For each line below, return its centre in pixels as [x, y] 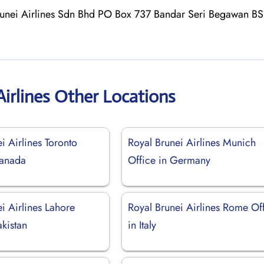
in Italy [142, 225]
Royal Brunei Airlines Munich [192, 142]
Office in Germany [169, 160]
